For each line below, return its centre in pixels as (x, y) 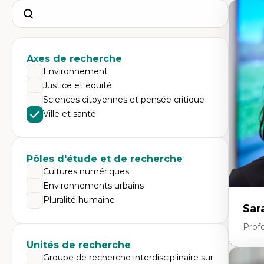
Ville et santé (70, 114)
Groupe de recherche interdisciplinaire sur (128, 258)
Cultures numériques (86, 171)
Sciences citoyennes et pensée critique (124, 100)
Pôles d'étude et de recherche (105, 159)
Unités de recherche (79, 245)
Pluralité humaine (79, 200)
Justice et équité (77, 85)
